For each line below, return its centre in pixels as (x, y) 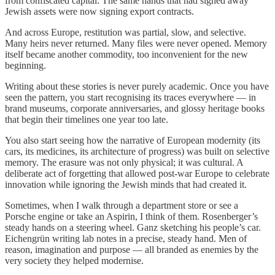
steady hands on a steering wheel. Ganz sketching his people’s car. (133, 227)
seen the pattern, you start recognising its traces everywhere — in (130, 97)
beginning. (25, 65)
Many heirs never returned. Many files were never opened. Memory (136, 43)
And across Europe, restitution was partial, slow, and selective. (126, 32)
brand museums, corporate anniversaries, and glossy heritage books (135, 108)
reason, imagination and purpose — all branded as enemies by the (132, 249)
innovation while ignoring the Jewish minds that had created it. (126, 184)
